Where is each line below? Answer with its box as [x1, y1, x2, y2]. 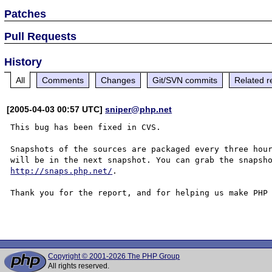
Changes [101, 75, 136, 85]
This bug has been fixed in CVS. [10, 122, 161, 132]
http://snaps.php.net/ [10, 166, 113, 175]
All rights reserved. [48, 262, 110, 270]
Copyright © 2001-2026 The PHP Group [48, 252, 180, 260]
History [4, 55, 42, 68]
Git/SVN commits [152, 75, 218, 85]
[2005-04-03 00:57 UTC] [7, 104, 106, 114]
